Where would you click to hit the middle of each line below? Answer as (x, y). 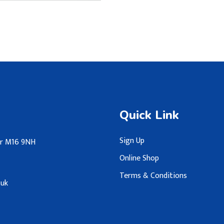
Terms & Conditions (153, 175)
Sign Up (132, 140)
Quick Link (149, 115)
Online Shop (139, 158)
